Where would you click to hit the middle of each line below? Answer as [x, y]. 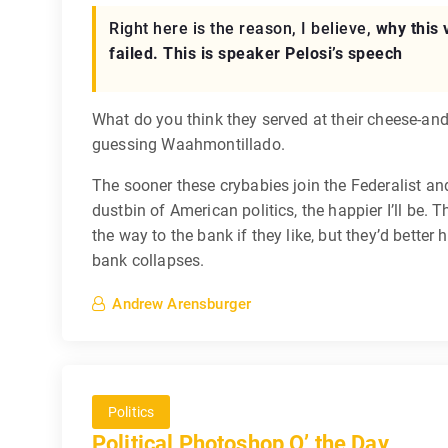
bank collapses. [148, 260]
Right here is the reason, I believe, [242, 28]
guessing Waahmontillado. [188, 144]
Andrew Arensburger [182, 303]
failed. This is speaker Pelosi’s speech [256, 53]
